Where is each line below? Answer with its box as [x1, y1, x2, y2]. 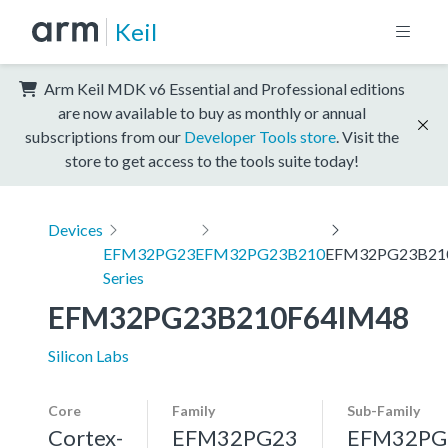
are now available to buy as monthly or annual [58, 102, 366, 122]
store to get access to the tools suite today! [65, 150, 359, 170]
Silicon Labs [48, 345, 129, 365]
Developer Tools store [184, 126, 336, 146]
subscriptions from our [25, 126, 184, 146]
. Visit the [336, 126, 399, 146]
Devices [48, 219, 103, 239]
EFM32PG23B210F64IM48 [48, 298, 409, 335]
